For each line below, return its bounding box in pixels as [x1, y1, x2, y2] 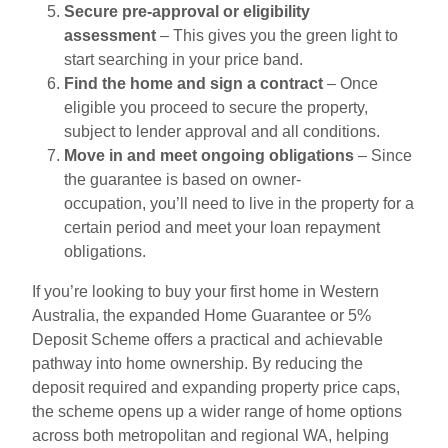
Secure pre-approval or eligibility [64, 2, 310, 20]
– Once [323, 74, 378, 92]
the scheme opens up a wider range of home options [32, 402, 402, 420]
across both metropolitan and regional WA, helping [32, 426, 389, 444]
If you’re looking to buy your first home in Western [32, 282, 379, 300]
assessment [64, 26, 156, 44]
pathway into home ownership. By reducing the [32, 354, 363, 372]
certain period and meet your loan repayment [64, 218, 380, 236]
